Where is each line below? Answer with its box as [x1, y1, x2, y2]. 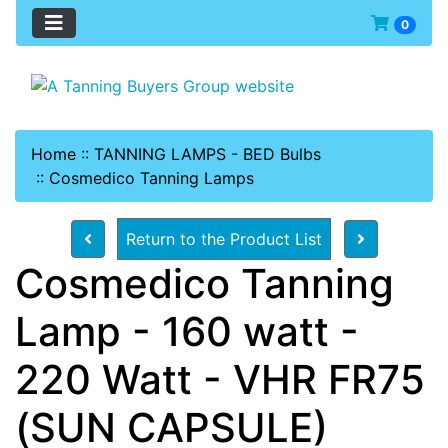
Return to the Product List [125, 228, 322, 249]
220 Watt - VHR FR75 [15, 354, 425, 404]
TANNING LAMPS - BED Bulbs [94, 143, 321, 164]
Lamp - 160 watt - [15, 306, 359, 356]
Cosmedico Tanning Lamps [49, 167, 254, 188]
